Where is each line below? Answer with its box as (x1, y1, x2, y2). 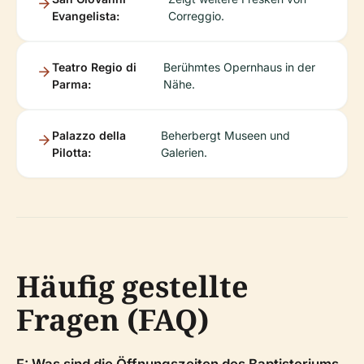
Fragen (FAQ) (16, 300, 209, 340)
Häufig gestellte (16, 266, 249, 307)
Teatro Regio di (52, 60, 136, 75)
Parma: (52, 77, 91, 92)
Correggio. (168, 9, 225, 24)
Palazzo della (52, 128, 126, 143)
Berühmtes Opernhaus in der (163, 60, 315, 75)
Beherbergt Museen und (160, 128, 290, 143)
